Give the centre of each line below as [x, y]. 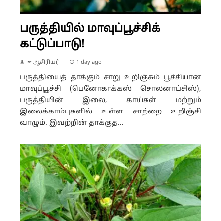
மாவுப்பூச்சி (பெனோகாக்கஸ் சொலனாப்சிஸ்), [110, 89]
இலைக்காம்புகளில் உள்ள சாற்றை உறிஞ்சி [110, 111]
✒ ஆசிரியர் [43, 62]
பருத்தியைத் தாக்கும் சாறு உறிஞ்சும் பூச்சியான [110, 77]
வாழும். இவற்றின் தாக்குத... [72, 123]
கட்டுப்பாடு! [52, 44]
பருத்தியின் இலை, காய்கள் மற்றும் [110, 100]
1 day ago [89, 62]
